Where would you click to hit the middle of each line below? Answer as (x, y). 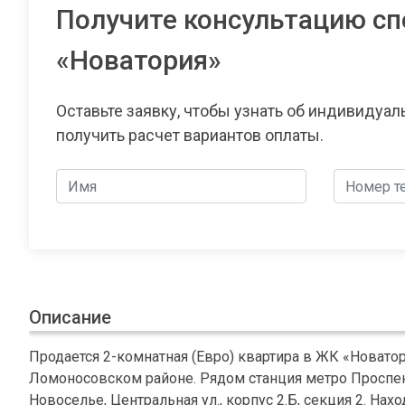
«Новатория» (139, 61)
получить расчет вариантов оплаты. (190, 136)
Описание (70, 318)
